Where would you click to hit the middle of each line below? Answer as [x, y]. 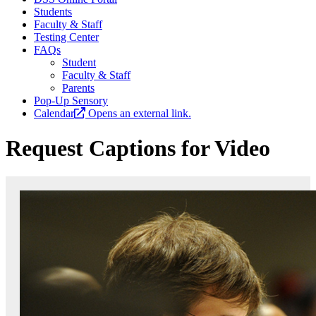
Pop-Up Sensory [71, 101]
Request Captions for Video [138, 148]
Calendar [54, 114]
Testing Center [66, 37]
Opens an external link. [140, 114]
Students [53, 12]
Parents [78, 88]
